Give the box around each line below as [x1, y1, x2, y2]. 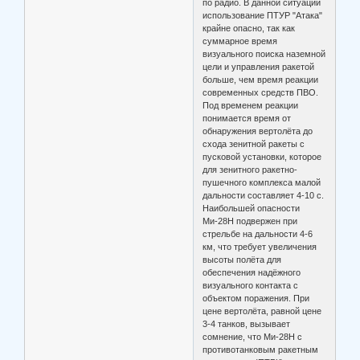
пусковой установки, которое [202, 152, 322, 162]
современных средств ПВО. [202, 88, 319, 98]
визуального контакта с [202, 280, 299, 291]
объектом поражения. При [202, 293, 310, 304]
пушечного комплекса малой [202, 178, 321, 188]
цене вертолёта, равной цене [202, 306, 322, 317]
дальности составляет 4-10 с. [202, 190, 325, 201]
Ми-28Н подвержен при [202, 216, 298, 227]
